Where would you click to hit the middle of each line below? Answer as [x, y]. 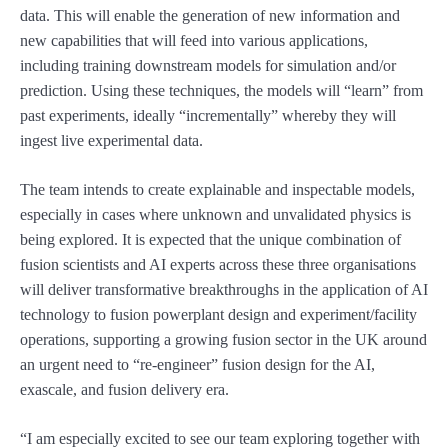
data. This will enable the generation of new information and [210, 16]
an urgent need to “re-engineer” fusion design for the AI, [197, 365]
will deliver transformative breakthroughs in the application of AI [224, 290]
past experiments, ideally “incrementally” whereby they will [208, 116]
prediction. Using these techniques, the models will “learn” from [221, 91]
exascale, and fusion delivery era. [124, 390]
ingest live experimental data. [111, 141]
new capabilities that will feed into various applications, [194, 41]
